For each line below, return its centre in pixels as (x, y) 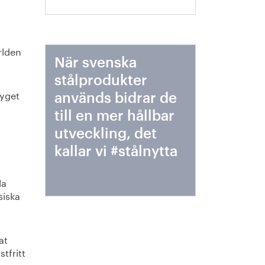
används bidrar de (116, 98)
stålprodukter (101, 80)
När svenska (96, 63)
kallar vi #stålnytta (116, 151)
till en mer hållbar (115, 116)
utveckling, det (106, 134)
